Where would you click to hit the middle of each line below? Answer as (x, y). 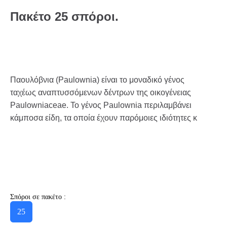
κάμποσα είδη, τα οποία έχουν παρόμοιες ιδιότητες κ (104, 118)
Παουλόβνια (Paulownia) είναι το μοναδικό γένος (97, 80)
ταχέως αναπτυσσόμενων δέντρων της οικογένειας (101, 92)
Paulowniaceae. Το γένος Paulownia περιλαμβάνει (101, 105)
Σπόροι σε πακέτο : (38, 197)
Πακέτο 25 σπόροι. (64, 16)
